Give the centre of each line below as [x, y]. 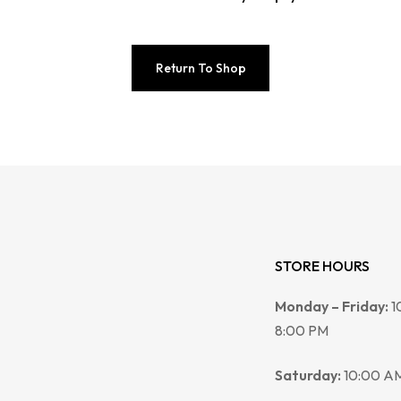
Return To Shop [200, 68]
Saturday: [308, 375]
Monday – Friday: [332, 307]
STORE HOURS [323, 266]
